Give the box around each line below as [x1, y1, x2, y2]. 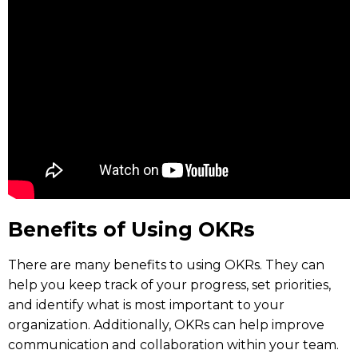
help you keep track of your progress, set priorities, [8, 276, 331, 292]
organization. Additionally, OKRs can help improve [8, 316, 324, 332]
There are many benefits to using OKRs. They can [8, 257, 324, 272]
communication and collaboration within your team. [8, 336, 339, 352]
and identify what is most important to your [8, 296, 284, 312]
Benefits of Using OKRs [8, 217, 255, 241]
